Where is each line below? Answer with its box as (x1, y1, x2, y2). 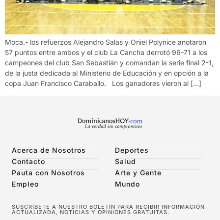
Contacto (12, 157, 45, 165)
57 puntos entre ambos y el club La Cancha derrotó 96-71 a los (5, 48, 207, 57)
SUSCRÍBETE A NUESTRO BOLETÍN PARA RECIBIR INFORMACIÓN (12, 203, 205, 210)
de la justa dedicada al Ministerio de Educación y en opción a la (5, 69, 209, 78)
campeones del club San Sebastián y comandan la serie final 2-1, (5, 58, 214, 67)
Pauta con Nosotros (12, 168, 85, 177)
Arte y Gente (115, 168, 162, 177)
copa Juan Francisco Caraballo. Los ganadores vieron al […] (5, 79, 201, 88)
